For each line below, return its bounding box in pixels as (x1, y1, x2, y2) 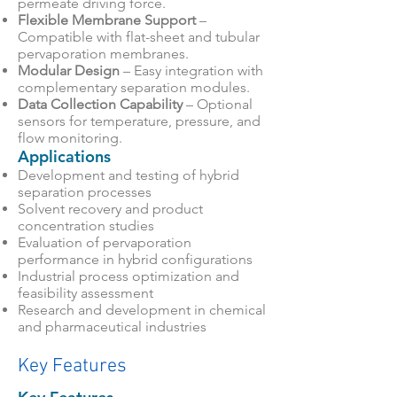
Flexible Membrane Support (18, 12, 196, 28)
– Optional (183, 96, 253, 113)
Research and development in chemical (18, 301, 266, 318)
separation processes (18, 183, 152, 200)
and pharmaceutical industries (18, 318, 206, 335)
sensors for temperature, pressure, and (18, 113, 261, 129)
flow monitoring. (18, 129, 122, 146)
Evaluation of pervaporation (18, 234, 191, 251)
